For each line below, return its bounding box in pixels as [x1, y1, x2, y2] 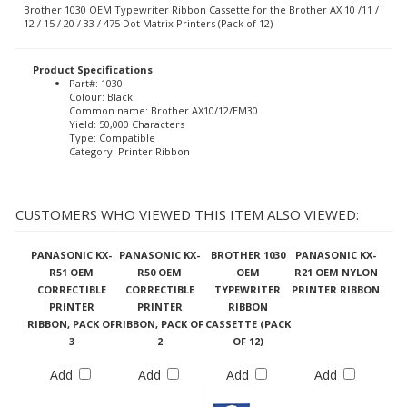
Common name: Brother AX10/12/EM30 [69, 104, 258, 117]
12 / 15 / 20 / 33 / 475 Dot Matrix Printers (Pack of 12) [24, 16, 273, 30]
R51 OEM [49, 264, 94, 279]
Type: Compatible [69, 131, 155, 144]
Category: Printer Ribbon [69, 144, 190, 158]
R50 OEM [137, 264, 182, 279]
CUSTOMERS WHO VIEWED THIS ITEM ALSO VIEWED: [15, 204, 359, 223]
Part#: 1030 [69, 76, 123, 90]
